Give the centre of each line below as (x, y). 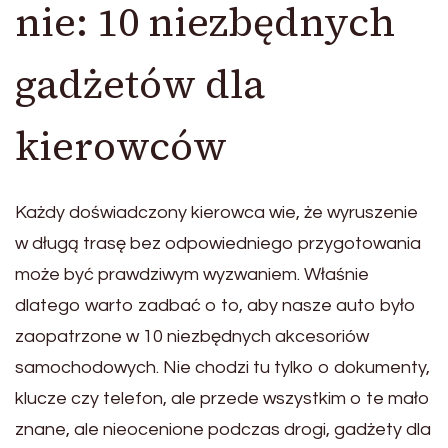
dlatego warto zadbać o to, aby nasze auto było (215, 305)
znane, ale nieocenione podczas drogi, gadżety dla (223, 429)
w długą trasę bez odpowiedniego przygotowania (218, 243)
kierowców (121, 145)
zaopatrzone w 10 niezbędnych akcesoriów (192, 336)
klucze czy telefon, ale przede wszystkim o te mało (222, 398)
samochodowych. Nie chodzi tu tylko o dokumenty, (222, 367)
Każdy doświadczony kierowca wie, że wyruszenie (216, 212)
